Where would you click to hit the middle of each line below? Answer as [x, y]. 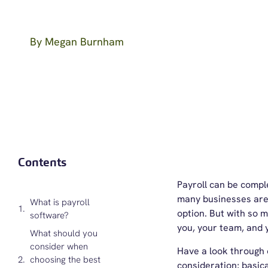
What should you [64, 233]
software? [49, 215]
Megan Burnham [83, 41]
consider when [59, 246]
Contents [42, 162]
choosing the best [65, 259]
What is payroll [60, 202]
